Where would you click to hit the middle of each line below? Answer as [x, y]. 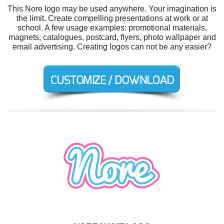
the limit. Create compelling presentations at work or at [112, 18]
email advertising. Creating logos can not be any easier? [112, 47]
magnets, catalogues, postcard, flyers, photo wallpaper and [112, 37]
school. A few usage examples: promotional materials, [112, 28]
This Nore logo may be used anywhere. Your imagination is [112, 9]
